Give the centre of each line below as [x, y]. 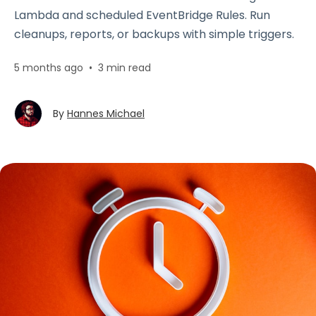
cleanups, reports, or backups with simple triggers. [154, 34]
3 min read [124, 68]
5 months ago [49, 68]
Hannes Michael [106, 114]
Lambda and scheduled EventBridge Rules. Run [142, 15]
